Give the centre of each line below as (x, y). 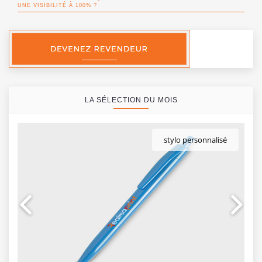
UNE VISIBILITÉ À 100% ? (57, 5)
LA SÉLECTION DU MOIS (131, 100)
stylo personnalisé (195, 139)
